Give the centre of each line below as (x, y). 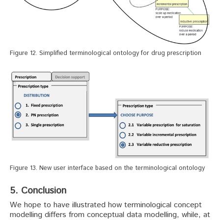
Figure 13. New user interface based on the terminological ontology (107, 168)
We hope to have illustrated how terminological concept (106, 205)
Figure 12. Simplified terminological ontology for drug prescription (106, 54)
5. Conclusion (38, 191)
